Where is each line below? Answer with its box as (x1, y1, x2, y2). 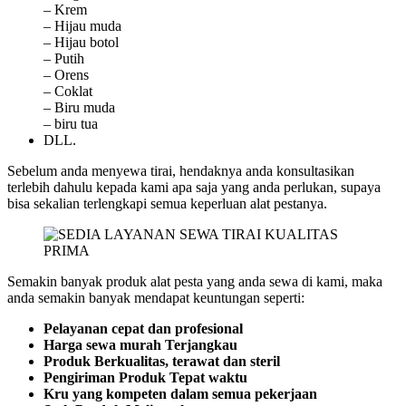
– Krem (43, 2, 87, 18)
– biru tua (43, 116, 98, 132)
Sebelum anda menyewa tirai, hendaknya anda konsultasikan (7, 163, 354, 179)
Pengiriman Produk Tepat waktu (43, 370, 247, 386)
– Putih (43, 51, 84, 67)
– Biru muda (43, 100, 115, 116)
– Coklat (43, 83, 92, 100)
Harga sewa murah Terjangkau (43, 337, 237, 353)
